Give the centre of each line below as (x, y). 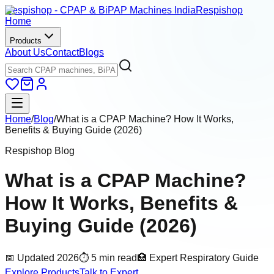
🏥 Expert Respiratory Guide (198, 257)
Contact (62, 52)
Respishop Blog (40, 151)
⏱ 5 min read (108, 257)
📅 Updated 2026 (42, 257)
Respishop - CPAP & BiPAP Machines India (100, 10)
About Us (25, 52)
